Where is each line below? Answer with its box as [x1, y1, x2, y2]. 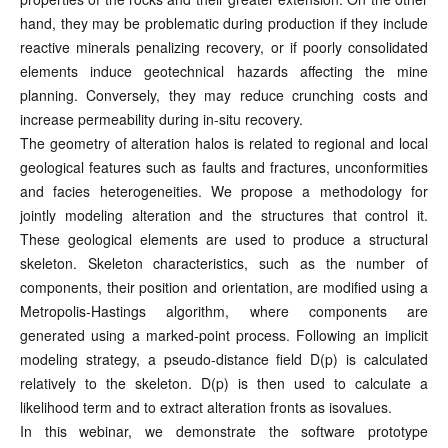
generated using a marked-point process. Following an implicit [20, 325, 428, 345]
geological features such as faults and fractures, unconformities [20, 157, 428, 177]
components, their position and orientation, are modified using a [20, 277, 428, 297]
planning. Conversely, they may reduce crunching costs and [20, 85, 428, 105]
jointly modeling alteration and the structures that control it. [20, 205, 428, 225]
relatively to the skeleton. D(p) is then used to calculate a [20, 373, 428, 393]
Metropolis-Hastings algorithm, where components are [20, 301, 428, 321]
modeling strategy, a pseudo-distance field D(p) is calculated [20, 349, 428, 369]
